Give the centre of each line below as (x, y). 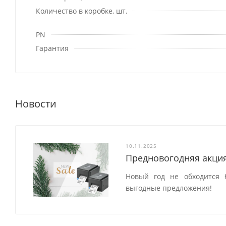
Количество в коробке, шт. (82, 11)
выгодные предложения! (169, 188)
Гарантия (52, 48)
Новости (36, 104)
